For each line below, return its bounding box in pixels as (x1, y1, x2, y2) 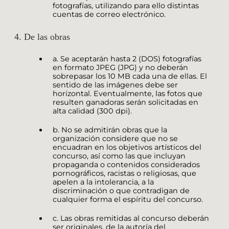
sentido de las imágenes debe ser (53, 80, 178, 90)
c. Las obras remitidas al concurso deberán (53, 214, 209, 223)
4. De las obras (14, 32, 70, 42)
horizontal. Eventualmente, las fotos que (53, 89, 202, 99)
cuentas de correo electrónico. (53, 10, 166, 19)
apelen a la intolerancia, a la (53, 177, 154, 187)
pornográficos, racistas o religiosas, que (53, 169, 196, 178)
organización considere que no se (53, 134, 178, 144)
